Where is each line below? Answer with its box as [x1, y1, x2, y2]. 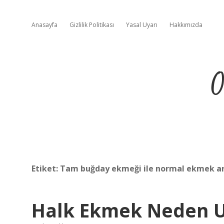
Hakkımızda [169, 20, 202, 29]
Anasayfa [31, 20, 57, 29]
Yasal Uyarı [126, 20, 157, 29]
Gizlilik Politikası [69, 20, 114, 29]
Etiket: [31, 163, 60, 174]
